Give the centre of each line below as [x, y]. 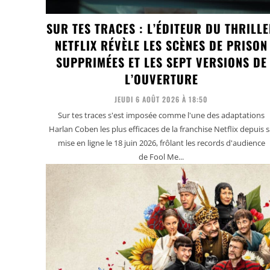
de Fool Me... [162, 156]
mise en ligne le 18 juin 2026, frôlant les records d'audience [161, 143]
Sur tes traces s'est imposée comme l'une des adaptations [162, 115]
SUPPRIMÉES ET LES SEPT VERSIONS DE [161, 62]
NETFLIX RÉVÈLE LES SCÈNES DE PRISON [162, 45]
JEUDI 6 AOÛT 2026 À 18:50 [162, 99]
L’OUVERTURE [161, 79]
